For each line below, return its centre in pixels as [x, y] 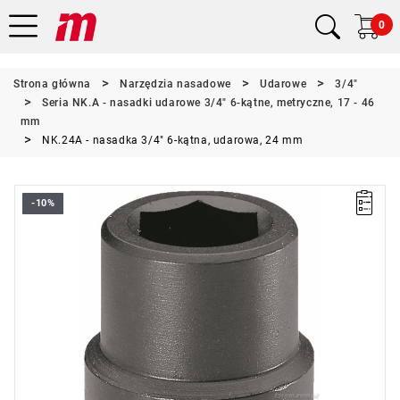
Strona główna [52, 84]
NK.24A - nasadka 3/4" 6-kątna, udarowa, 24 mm [173, 140]
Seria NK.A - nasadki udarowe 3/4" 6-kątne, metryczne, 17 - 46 [208, 103]
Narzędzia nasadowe [175, 84]
